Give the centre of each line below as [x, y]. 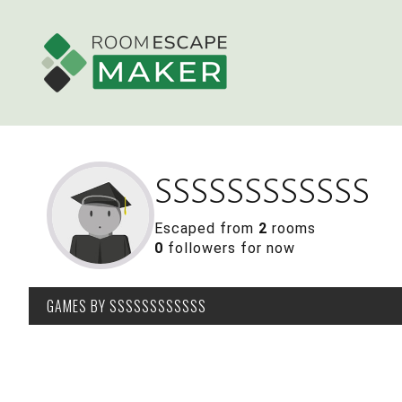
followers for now [229, 248]
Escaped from [206, 228]
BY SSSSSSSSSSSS [147, 306]
